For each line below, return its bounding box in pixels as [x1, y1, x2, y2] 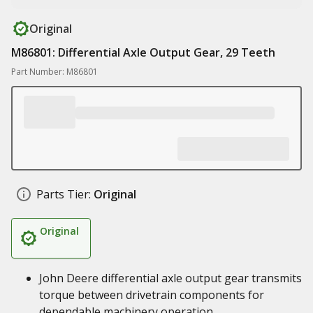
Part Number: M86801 [11, 66, 98, 78]
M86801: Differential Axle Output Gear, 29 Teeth [11, 45, 275, 60]
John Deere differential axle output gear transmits [39, 270, 302, 286]
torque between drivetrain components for [39, 287, 264, 303]
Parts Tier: [36, 187, 91, 202]
